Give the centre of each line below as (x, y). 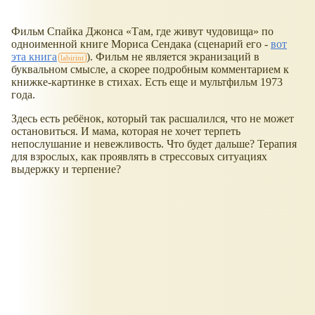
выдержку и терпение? (66, 169)
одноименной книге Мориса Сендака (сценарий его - (141, 44)
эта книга (34, 57)
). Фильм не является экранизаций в (173, 57)
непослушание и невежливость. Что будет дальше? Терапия (154, 144)
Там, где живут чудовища (192, 32)
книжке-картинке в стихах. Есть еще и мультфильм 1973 (147, 82)
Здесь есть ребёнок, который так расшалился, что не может (153, 119)
